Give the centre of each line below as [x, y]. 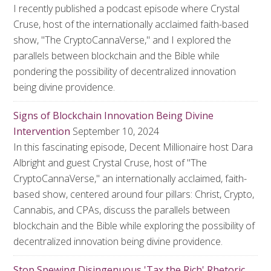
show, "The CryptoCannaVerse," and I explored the [122, 40]
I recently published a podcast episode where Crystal [127, 8]
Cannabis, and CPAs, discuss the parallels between [122, 210]
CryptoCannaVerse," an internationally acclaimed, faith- [130, 178]
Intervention [42, 131]
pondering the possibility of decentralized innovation [125, 71]
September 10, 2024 [116, 131]
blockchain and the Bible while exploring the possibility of [134, 226]
